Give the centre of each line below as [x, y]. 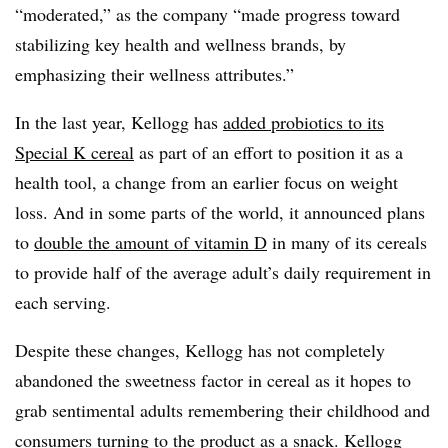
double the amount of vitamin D [150, 241]
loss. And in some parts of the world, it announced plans [220, 211]
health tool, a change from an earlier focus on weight [206, 181]
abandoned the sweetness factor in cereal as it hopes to [213, 379]
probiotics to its [327, 121]
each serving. [66, 301]
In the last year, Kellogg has [119, 121]
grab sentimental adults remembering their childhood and [222, 409]
